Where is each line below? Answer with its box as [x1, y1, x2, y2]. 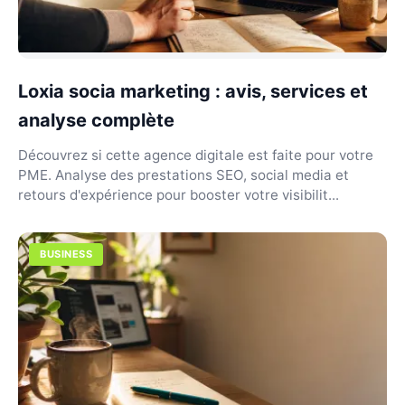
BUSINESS [40, 247, 93, 260]
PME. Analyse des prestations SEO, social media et [18, 165, 349, 184]
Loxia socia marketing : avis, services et [18, 80, 368, 102]
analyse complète [18, 108, 174, 131]
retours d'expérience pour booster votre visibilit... [18, 185, 339, 203]
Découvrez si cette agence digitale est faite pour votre [18, 146, 373, 164]
